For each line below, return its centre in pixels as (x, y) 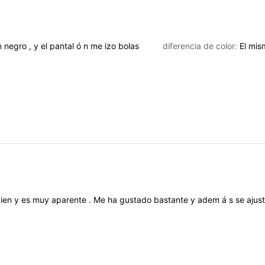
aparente (70, 200)
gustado (137, 200)
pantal (63, 46)
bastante (172, 200)
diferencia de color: (201, 46)
